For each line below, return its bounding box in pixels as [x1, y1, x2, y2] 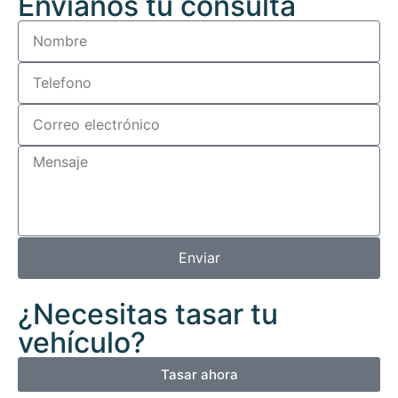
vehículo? [18, 324, 146, 360]
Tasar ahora [160, 365, 238, 383]
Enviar [178, 249, 220, 267]
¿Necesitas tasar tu [18, 296, 278, 331]
